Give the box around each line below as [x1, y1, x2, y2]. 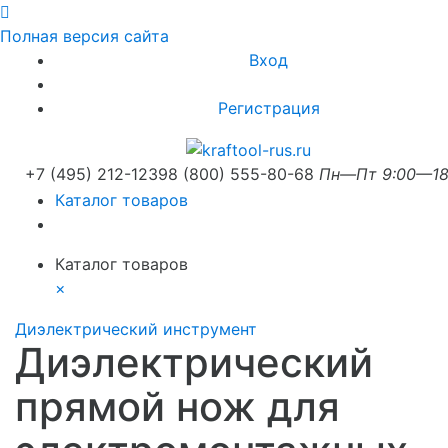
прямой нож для [15, 381, 340, 431]
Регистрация [217, 98, 320, 118]
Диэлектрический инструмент [15, 318, 257, 339]
